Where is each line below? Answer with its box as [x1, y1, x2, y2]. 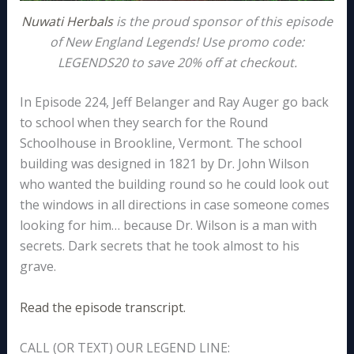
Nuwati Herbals [21, 12, 113, 30]
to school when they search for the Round [19, 113, 268, 131]
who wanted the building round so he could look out [19, 175, 329, 193]
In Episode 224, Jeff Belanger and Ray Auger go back [19, 92, 329, 111]
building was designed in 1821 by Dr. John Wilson [19, 154, 309, 172]
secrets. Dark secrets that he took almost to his [19, 236, 299, 254]
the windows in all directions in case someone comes [19, 195, 330, 213]
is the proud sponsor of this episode [113, 12, 333, 30]
